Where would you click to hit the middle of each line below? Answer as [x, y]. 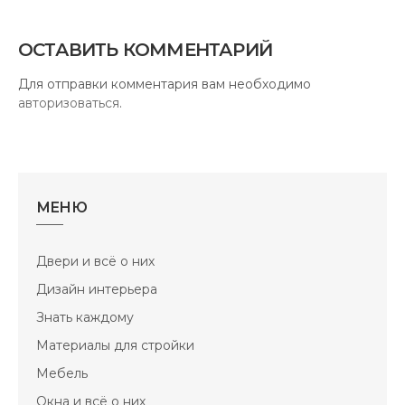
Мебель [62, 373]
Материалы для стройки [115, 345]
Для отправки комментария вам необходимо [165, 84]
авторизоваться [69, 103]
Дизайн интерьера [97, 289]
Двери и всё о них [95, 261]
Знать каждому [85, 317]
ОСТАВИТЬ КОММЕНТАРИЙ [145, 50]
